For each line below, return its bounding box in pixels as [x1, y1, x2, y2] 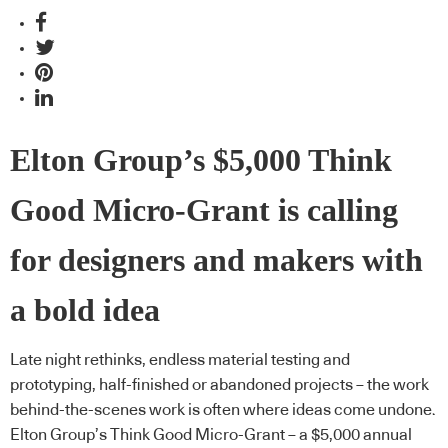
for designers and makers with [10, 242, 423, 278]
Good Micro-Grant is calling [10, 192, 398, 228]
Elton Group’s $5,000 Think [10, 142, 392, 178]
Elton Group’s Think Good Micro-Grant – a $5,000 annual [10, 427, 412, 444]
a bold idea [10, 292, 160, 328]
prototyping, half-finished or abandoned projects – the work [10, 377, 429, 394]
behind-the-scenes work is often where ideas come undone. [10, 402, 436, 419]
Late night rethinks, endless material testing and [10, 352, 350, 369]
